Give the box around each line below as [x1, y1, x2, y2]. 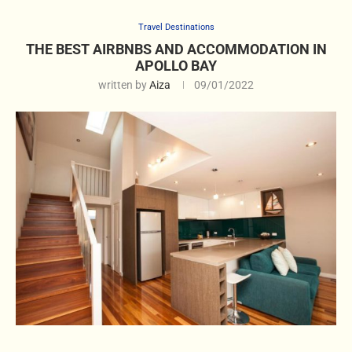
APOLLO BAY [135, 57, 217, 74]
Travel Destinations [137, 22, 214, 32]
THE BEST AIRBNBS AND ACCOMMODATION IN [25, 41, 327, 57]
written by [98, 79, 149, 91]
